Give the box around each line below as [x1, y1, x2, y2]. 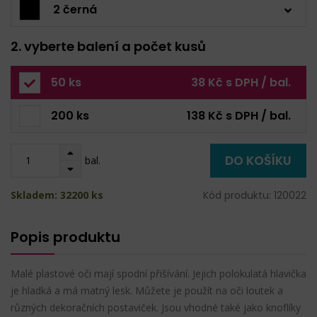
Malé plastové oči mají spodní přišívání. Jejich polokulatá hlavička [11, 266, 306, 280]
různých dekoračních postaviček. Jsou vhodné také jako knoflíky [11, 300, 301, 314]
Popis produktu [11, 226, 120, 247]
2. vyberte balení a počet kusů [11, 37, 206, 55]
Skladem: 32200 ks [11, 188, 103, 202]
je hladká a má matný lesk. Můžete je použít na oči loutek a [11, 283, 283, 297]
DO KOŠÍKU [225, 151, 292, 169]
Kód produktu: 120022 [203, 188, 306, 202]
